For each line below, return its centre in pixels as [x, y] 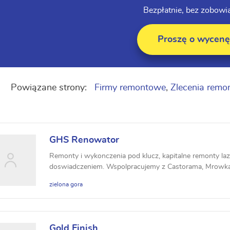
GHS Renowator [84, 140]
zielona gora [66, 184]
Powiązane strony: [50, 88]
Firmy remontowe [130, 88]
